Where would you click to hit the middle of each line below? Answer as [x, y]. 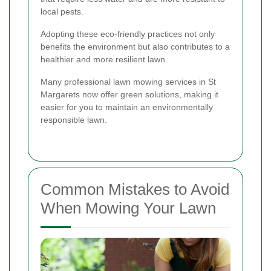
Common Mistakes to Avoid [135, 189]
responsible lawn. [74, 119]
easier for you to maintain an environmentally [127, 107]
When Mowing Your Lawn [128, 208]
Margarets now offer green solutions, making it [129, 94]
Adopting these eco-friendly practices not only [128, 34]
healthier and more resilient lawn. [104, 59]
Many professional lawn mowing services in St [128, 81]
